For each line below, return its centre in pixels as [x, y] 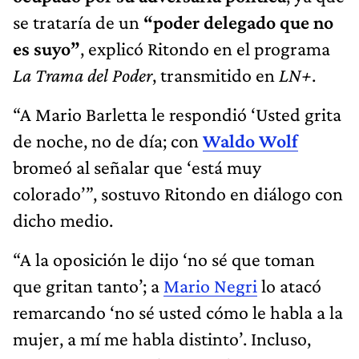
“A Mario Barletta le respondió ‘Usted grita [177, 114]
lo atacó [289, 285]
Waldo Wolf [250, 140]
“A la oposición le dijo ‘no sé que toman [164, 259]
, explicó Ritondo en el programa [205, 48]
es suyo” [46, 48]
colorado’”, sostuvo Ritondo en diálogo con [178, 193]
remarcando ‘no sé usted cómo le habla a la [178, 312]
